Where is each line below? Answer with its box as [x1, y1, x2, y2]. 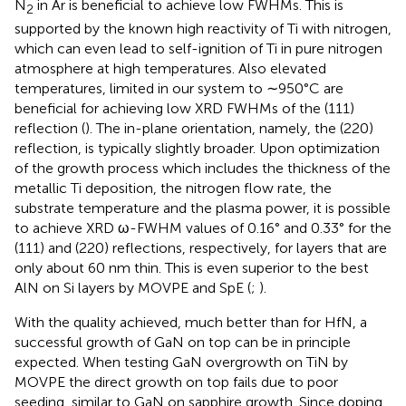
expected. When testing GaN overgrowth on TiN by [14, 353, 348, 371]
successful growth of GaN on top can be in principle [14, 333, 351, 351]
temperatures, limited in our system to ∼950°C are [14, 80, 343, 97]
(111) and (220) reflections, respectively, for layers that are [14, 239, 387, 256]
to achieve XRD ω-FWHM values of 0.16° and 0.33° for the [14, 219, 391, 237]
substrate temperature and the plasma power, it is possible [14, 199, 391, 217]
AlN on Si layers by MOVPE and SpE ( [14, 279, 251, 296]
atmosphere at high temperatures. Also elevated [14, 60, 326, 77]
